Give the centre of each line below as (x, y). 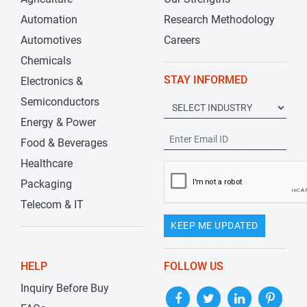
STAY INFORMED (206, 80)
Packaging (46, 184)
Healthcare (47, 163)
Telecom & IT (52, 205)
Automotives (51, 40)
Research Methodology (219, 20)
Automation (49, 20)
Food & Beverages (64, 143)
